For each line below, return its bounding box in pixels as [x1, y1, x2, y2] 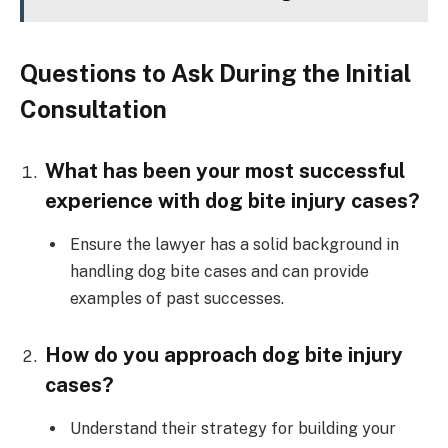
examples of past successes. [70, 289, 284, 309]
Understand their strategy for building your [70, 419, 396, 439]
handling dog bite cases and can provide [70, 262, 369, 282]
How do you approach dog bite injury [45, 341, 403, 367]
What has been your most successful [45, 157, 405, 183]
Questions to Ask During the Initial [20, 58, 411, 87]
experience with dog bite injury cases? [45, 187, 420, 213]
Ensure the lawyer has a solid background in [70, 235, 399, 255]
